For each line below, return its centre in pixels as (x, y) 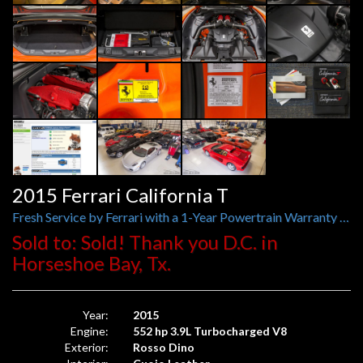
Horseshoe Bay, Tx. (92, 263)
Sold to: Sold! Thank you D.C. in (145, 242)
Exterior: (87, 348)
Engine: (90, 331)
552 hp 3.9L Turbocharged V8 (210, 331)
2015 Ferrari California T (120, 195)
